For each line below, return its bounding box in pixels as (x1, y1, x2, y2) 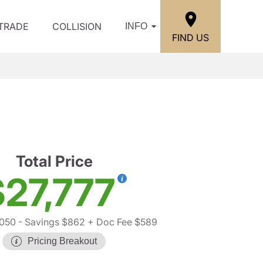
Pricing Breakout (28, 236, 97, 246)
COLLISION (52, 21, 102, 32)
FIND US (172, 31, 209, 43)
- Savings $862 (16, 216, 85, 228)
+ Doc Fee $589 (85, 216, 157, 228)
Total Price (15, 152, 93, 170)
